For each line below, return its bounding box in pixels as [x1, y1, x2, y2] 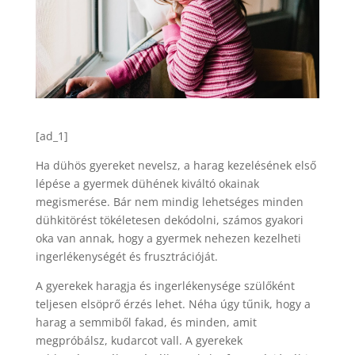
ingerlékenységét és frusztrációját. [35, 248, 218, 264]
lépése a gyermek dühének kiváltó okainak [35, 175, 259, 191]
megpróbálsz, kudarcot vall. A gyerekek [35, 332, 242, 348]
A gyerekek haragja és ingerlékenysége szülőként [35, 277, 295, 293]
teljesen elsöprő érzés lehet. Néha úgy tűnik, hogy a [35, 296, 311, 311]
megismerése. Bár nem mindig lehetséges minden [35, 193, 303, 209]
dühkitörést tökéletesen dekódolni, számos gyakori [35, 212, 303, 227]
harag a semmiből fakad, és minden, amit [35, 314, 257, 330]
